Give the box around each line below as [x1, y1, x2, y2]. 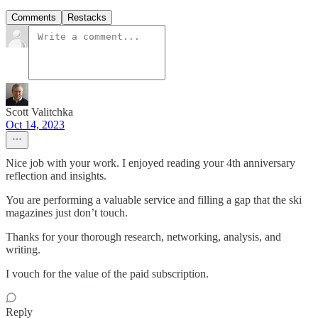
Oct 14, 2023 [6, 118, 65, 131]
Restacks [67, 11, 106, 23]
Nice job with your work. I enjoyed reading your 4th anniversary [6, 156, 295, 169]
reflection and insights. [6, 169, 106, 182]
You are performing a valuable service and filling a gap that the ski [6, 193, 302, 206]
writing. [6, 243, 40, 256]
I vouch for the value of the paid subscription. [6, 267, 209, 280]
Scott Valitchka [6, 105, 73, 118]
